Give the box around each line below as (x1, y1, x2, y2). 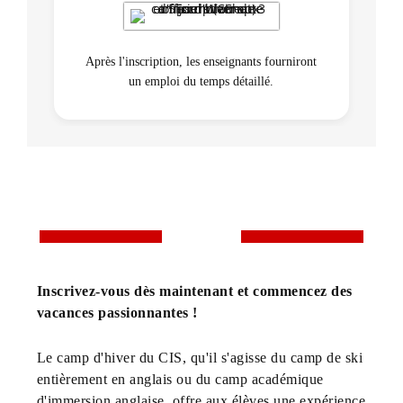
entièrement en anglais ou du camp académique (36, 371, 324, 387)
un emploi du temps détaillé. (129, 74, 274, 88)
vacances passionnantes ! (36, 304, 198, 320)
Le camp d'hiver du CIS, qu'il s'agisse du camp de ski (36, 349, 363, 365)
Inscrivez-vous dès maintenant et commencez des (36, 282, 353, 299)
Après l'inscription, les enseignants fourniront (85, 54, 318, 68)
